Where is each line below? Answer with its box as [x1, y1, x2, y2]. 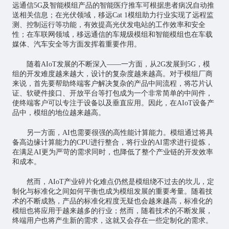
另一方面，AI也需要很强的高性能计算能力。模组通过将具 [26, 129, 213, 137]
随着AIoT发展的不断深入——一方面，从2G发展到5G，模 [26, 60, 210, 68]
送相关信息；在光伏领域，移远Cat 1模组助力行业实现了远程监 [12, 11, 214, 19]
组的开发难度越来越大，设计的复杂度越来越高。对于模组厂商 [12, 70, 213, 78]
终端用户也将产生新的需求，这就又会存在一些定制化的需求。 [12, 217, 213, 225]
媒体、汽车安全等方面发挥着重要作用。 [12, 40, 141, 49]
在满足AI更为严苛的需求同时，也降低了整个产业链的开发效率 [12, 148, 213, 156]
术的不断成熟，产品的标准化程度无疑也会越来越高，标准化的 [12, 197, 213, 205]
